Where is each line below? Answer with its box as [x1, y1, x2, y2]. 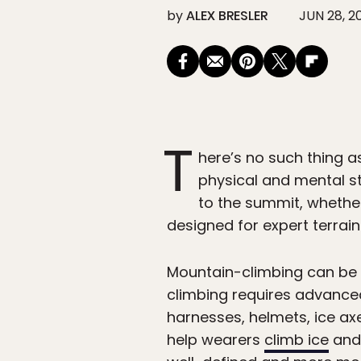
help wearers [167, 330, 264, 351]
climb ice [264, 330, 329, 351]
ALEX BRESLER [186, 6, 268, 26]
